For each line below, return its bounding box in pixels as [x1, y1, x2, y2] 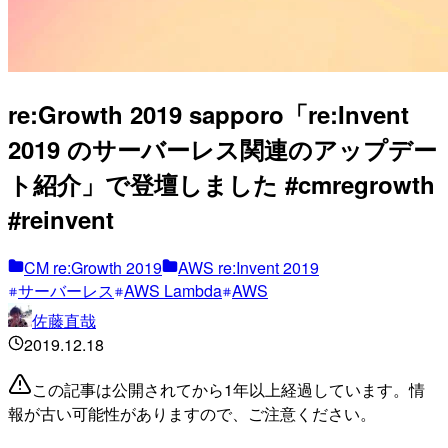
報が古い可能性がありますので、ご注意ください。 [8, 401, 376, 425]
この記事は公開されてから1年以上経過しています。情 [32, 377, 425, 401]
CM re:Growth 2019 [24, 255, 162, 279]
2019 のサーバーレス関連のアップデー [8, 131, 437, 166]
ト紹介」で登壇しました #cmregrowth [8, 166, 435, 201]
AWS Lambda [124, 278, 222, 302]
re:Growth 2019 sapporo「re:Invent [8, 96, 409, 131]
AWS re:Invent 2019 [178, 255, 319, 279]
